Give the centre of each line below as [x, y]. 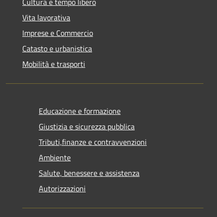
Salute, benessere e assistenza [89, 173]
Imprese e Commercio [58, 33]
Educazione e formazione [80, 111]
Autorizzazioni [62, 189]
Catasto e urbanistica [57, 49]
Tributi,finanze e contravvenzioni [93, 142]
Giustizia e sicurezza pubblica [87, 127]
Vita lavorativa [46, 18]
